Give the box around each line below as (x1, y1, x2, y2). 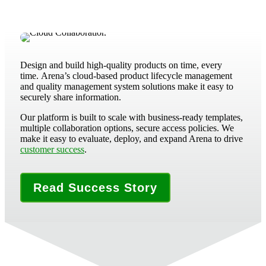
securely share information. (20, 91, 121, 102)
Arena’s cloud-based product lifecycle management (40, 70, 232, 81)
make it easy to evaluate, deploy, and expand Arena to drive (20, 133, 243, 144)
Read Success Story (33, 180, 157, 194)
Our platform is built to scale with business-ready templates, (20, 112, 243, 122)
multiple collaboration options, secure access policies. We (20, 122, 234, 133)
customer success (20, 144, 84, 154)
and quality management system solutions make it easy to (20, 81, 233, 91)
